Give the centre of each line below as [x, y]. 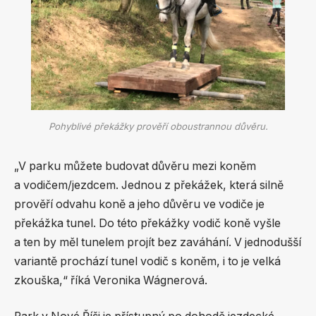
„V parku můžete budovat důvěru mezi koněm [135, 166]
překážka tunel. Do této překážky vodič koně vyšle [147, 223]
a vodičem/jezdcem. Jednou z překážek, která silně [149, 185]
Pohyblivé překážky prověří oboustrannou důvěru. [158, 126]
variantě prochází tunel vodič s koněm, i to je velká [147, 261]
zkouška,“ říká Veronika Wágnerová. [111, 280]
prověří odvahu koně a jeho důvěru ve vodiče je [139, 204]
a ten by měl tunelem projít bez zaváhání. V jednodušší [158, 242]
